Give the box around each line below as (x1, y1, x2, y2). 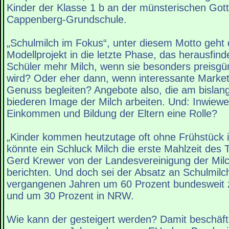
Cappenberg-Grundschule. (7, 14, 127, 26)
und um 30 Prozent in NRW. (7, 190, 134, 202)
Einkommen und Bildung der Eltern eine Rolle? (7, 108, 217, 120)
